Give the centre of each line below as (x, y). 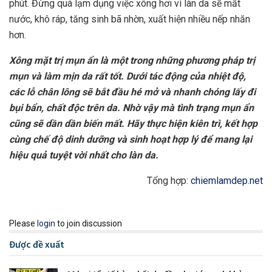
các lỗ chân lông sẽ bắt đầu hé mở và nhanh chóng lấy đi (132, 92)
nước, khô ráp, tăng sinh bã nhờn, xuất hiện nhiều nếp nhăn (130, 19)
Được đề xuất (37, 244)
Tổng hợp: (169, 181)
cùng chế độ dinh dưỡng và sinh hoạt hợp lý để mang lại (131, 140)
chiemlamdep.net (227, 181)
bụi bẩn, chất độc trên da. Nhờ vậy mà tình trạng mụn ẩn (131, 108)
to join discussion (89, 224)
